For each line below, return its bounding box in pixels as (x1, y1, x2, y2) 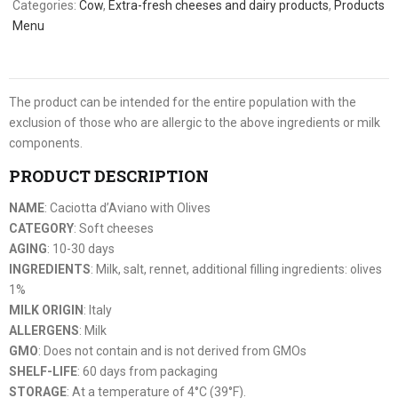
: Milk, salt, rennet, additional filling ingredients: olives (91, 262, 382, 277)
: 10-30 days (47, 242, 115, 257)
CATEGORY (9, 221, 74, 236)
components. (9, 136, 83, 151)
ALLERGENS (9, 323, 79, 338)
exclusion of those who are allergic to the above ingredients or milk (9, 115, 380, 131)
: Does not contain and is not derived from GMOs (38, 344, 306, 359)
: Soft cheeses (74, 221, 154, 236)
